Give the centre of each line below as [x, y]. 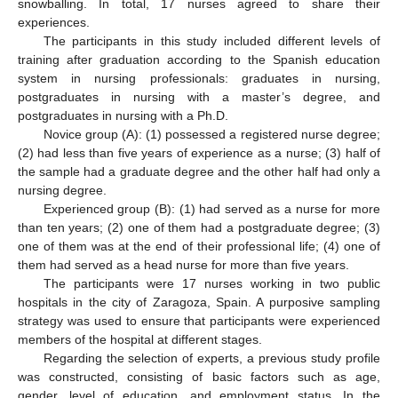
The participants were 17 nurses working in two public [211, 283]
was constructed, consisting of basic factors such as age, [199, 376]
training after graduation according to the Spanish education [199, 59]
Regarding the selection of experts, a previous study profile [211, 358]
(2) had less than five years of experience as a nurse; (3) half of [199, 152]
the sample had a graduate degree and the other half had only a [199, 171]
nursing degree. [62, 190]
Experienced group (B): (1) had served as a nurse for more [211, 208]
